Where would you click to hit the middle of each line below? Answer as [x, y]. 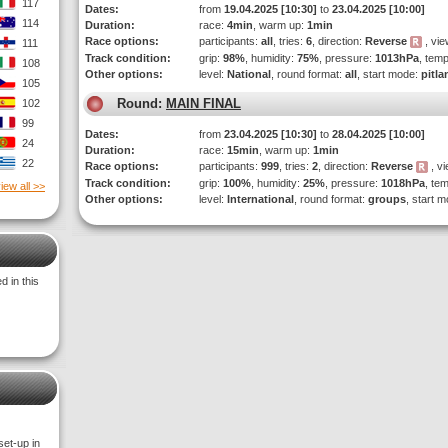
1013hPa [397, 58]
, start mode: [389, 74]
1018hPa [403, 183]
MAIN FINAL [203, 103]
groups [387, 199]
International [260, 199]
